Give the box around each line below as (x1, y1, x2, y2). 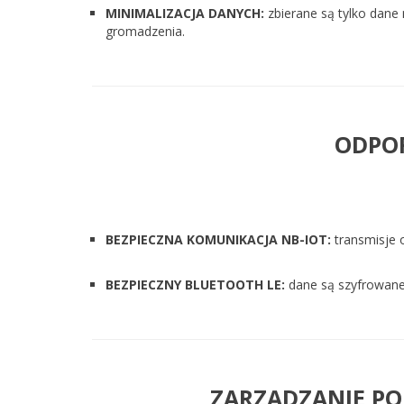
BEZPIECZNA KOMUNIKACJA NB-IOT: (106, 231, 331, 248)
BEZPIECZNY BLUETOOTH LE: (106, 276, 285, 293)
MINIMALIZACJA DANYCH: (106, 5, 264, 22)
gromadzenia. (106, 23, 185, 40)
